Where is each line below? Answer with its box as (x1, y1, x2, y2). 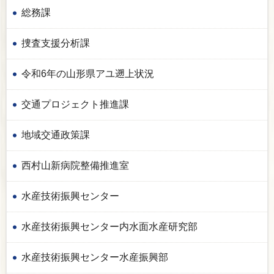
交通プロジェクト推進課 (21, 98, 129, 109)
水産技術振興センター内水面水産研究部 (21, 221, 198, 232)
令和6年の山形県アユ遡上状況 (21, 68, 154, 79)
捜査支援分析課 (21, 37, 90, 48)
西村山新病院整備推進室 (21, 160, 129, 171)
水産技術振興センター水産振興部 (21, 251, 168, 262)
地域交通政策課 (21, 129, 90, 140)
